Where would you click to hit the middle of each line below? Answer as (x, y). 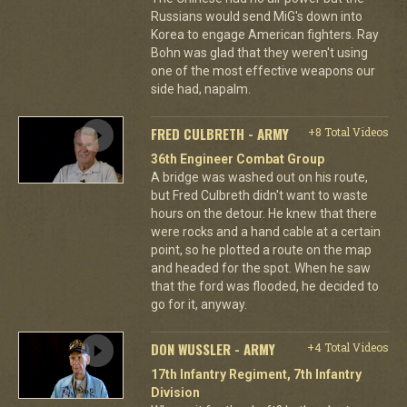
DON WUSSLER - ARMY (213, 348)
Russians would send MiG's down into (256, 16)
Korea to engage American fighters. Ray (264, 34)
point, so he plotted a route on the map (261, 249)
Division (175, 392)
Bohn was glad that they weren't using (259, 52)
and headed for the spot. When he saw (260, 268)
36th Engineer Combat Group (237, 159)
